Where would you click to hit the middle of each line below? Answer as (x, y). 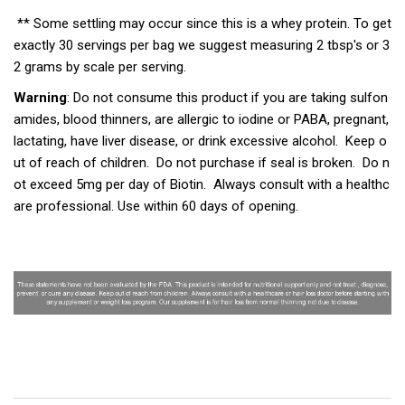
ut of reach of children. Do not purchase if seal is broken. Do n (202, 162)
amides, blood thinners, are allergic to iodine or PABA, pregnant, (201, 119)
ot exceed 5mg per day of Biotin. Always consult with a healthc (202, 184)
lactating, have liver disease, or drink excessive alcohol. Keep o (200, 141)
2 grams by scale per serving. (104, 66)
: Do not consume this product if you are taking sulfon (227, 97)
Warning (40, 97)
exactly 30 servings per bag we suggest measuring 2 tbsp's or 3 (202, 45)
